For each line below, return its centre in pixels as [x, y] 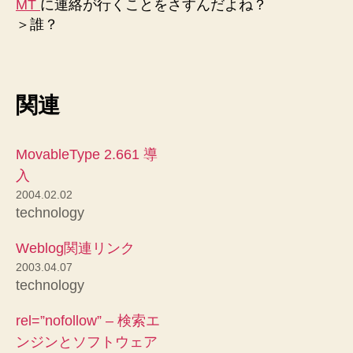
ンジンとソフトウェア [87, 342]
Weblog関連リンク [75, 248]
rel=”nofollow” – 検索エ [88, 320]
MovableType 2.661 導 [87, 154]
